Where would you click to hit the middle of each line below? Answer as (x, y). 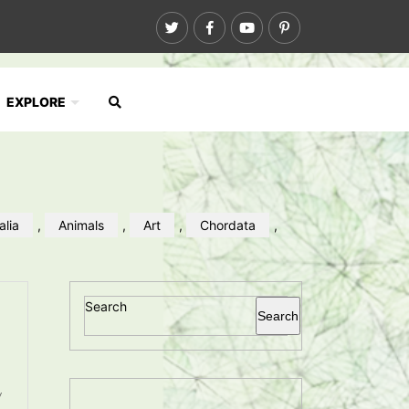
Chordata (228, 225)
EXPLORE (36, 102)
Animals (81, 225)
